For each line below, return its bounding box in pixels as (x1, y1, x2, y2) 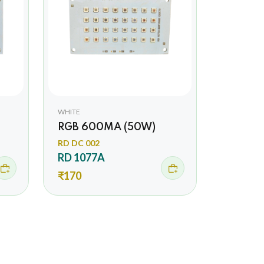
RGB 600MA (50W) (57, 121, 156, 133)
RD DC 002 (57, 137, 100, 148)
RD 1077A (57, 150, 105, 164)
